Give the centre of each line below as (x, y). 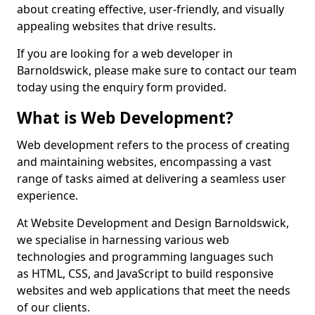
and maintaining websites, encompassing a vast (144, 162)
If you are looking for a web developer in (125, 53)
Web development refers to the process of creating (153, 145)
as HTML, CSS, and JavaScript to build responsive (145, 274)
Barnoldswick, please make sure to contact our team (157, 70)
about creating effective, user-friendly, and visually (150, 9)
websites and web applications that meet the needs (154, 290)
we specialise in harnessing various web (123, 240)
